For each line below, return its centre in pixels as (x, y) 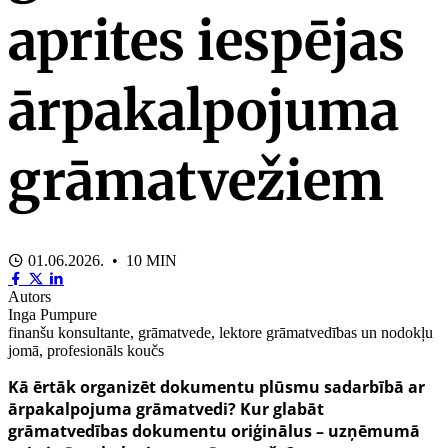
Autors (29, 297)
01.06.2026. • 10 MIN (100, 261)
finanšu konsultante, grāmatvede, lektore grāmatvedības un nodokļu (220, 333)
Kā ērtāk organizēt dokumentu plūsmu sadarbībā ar (216, 387)
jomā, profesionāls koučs (86, 351)
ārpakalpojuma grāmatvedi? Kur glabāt (166, 409)
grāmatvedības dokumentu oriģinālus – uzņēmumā (214, 431)
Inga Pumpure (52, 315)
